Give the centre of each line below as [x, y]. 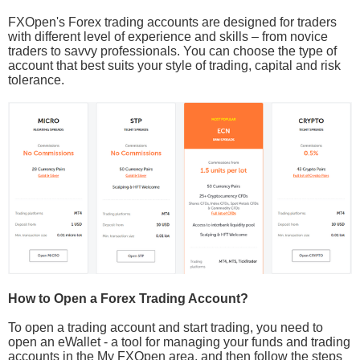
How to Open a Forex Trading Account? [128, 299]
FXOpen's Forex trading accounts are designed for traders [172, 22]
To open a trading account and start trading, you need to [166, 328]
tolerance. [36, 80]
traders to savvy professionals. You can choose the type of [172, 51]
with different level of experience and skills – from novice [168, 37]
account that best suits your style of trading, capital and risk [174, 66]
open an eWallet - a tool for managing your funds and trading [179, 342]
